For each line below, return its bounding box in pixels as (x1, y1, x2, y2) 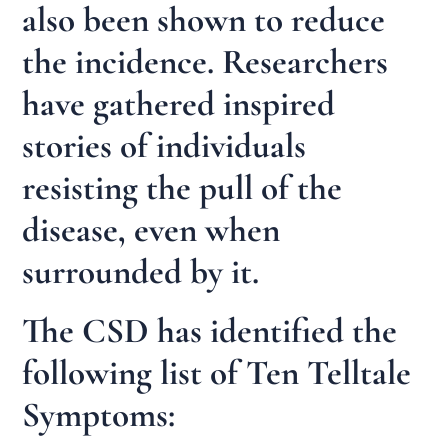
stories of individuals (22, 124, 307, 167)
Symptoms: (22, 394, 176, 437)
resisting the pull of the (22, 166, 343, 209)
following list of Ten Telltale (22, 352, 412, 395)
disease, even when (22, 208, 281, 251)
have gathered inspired (22, 82, 336, 125)
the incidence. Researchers (22, 40, 389, 83)
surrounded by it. (22, 250, 260, 293)
